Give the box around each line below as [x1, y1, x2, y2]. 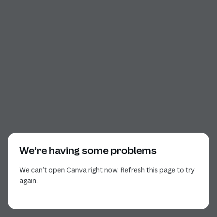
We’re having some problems [19, 144, 156, 157]
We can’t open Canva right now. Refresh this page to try [19, 165, 195, 174]
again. [19, 176, 38, 185]
